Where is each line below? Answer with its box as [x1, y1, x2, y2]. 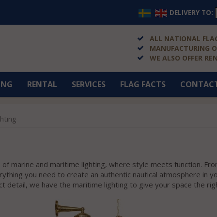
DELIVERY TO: [170, 8, 213, 17]
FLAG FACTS [120, 79, 166, 90]
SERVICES [72, 79, 106, 90]
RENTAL [27, 79, 57, 90]
